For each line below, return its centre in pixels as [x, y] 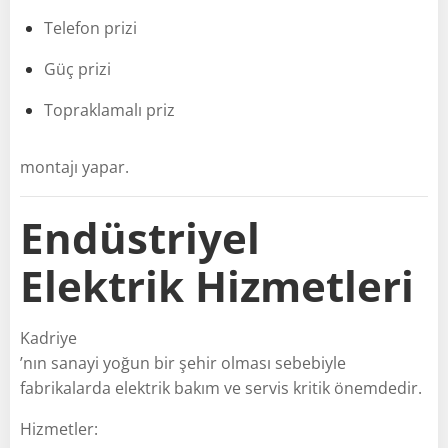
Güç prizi [77, 68]
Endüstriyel [140, 237]
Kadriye [48, 337]
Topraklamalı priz [109, 109]
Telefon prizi [90, 27]
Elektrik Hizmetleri [217, 285]
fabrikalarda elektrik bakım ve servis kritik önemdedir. [221, 387]
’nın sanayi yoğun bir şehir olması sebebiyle [183, 362]
